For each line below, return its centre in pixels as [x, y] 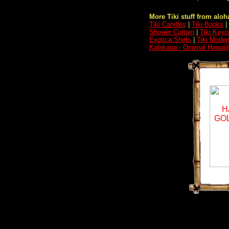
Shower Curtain [172, 32]
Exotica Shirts [170, 40]
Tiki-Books [208, 24]
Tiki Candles [168, 24]
